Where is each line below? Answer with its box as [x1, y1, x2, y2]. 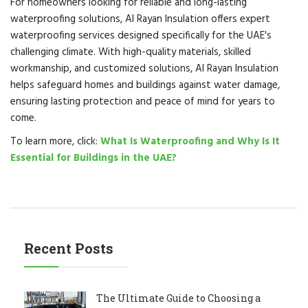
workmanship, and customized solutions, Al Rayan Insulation [10, 60, 278, 77]
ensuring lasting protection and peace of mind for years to [10, 93, 275, 110]
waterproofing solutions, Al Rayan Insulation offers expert [10, 10, 270, 27]
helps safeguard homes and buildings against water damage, [10, 76, 280, 93]
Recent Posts [24, 239, 113, 257]
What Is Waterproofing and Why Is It [100, 133, 280, 150]
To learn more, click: [10, 133, 100, 150]
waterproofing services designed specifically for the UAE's [10, 27, 272, 44]
